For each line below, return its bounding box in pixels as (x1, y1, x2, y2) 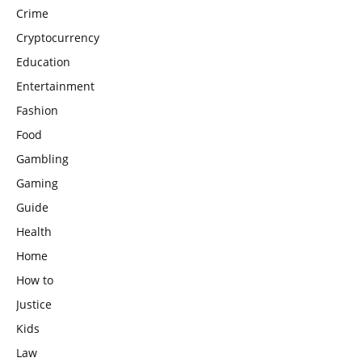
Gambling (16, 151, 69, 167)
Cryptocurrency (16, 30, 99, 46)
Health (16, 224, 52, 240)
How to (16, 272, 53, 288)
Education (16, 54, 70, 70)
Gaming (16, 175, 58, 192)
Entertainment (16, 78, 95, 95)
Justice (16, 297, 52, 313)
